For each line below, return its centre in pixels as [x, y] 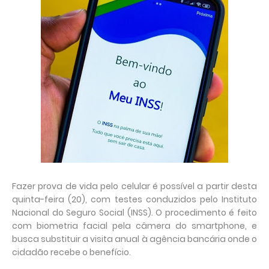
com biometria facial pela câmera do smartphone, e [134, 226]
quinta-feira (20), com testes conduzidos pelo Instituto [134, 199]
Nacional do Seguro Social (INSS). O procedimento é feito [134, 213]
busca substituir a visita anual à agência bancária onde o [134, 239]
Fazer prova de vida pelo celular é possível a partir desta [134, 186]
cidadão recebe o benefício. [71, 252]
